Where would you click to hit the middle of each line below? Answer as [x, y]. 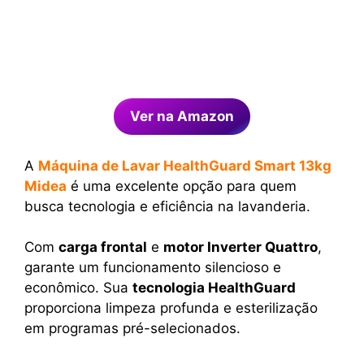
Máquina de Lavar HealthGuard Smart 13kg [185, 165]
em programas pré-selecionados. [132, 329]
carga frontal [103, 247]
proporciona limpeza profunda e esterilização [171, 308]
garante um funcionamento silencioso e [153, 268]
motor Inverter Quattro [240, 247]
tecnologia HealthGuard [214, 288]
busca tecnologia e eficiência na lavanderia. [167, 206]
